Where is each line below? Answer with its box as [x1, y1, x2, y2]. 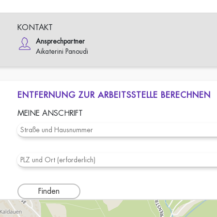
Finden [38, 187, 60, 195]
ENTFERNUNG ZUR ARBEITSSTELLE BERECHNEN [17, 91, 211, 99]
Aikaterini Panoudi [36, 48, 89, 55]
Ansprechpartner [36, 38, 85, 45]
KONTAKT [17, 24, 53, 31]
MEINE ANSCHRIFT [17, 109, 83, 117]
